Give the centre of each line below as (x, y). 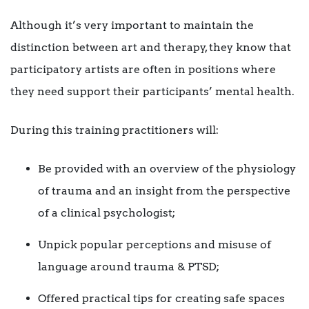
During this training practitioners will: (114, 130)
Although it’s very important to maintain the (132, 26)
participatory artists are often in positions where (143, 70)
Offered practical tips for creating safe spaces (161, 298)
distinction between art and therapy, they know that (151, 48)
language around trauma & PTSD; (129, 266)
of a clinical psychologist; (107, 213)
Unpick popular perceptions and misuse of (154, 244)
